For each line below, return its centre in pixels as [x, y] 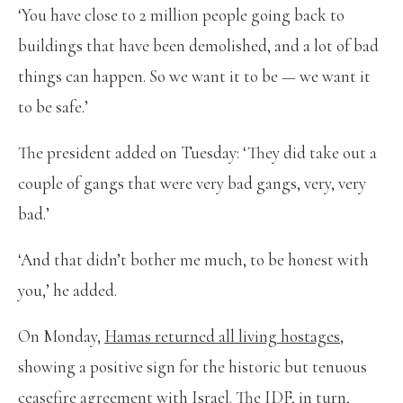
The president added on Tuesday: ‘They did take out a [197, 152]
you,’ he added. [67, 290]
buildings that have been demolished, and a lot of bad [198, 45]
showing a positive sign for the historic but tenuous [193, 366]
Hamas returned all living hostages [222, 336]
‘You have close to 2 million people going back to [181, 14]
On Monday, [61, 336]
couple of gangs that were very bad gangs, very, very [192, 183]
